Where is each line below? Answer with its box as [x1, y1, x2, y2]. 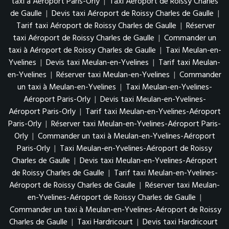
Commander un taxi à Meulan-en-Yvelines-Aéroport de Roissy [10, 203, 221, 217]
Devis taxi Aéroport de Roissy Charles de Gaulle [51, 7, 214, 21]
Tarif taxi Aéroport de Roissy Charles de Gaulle [16, 19, 176, 33]
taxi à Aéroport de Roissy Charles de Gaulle [8, 44, 156, 58]
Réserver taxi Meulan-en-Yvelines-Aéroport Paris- [51, 118, 221, 131]
